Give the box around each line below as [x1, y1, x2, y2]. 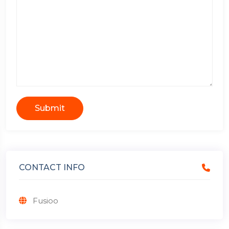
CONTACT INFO [19, 163, 85, 172]
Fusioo [33, 196, 58, 205]
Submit [35, 103, 65, 113]
